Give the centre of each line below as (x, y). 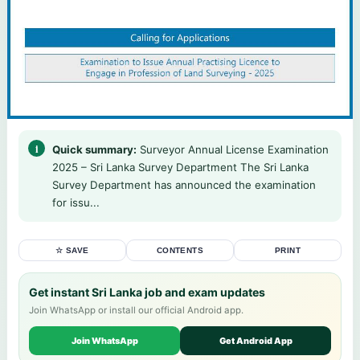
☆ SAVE (72, 251)
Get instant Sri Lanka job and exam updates (147, 292)
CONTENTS (180, 251)
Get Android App (256, 341)
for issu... (76, 203)
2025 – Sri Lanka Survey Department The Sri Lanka (180, 168)
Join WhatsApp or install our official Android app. (136, 311)
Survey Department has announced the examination (184, 185)
